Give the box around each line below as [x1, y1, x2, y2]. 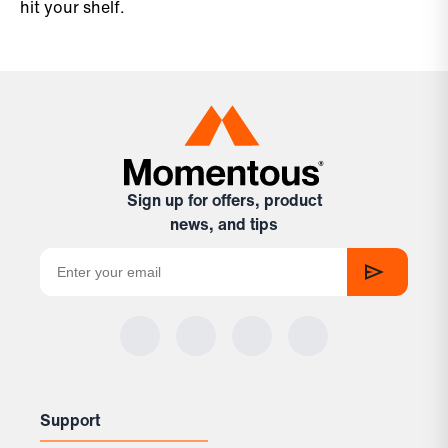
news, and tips [170, 211, 278, 236]
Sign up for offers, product [126, 187, 322, 212]
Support [40, 407, 100, 432]
